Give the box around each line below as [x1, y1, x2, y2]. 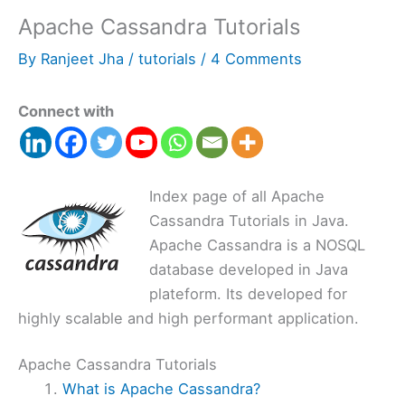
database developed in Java [148, 259, 348, 278]
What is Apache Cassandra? [62, 380, 261, 399]
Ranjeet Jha [41, 50, 128, 68]
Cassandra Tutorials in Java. [148, 211, 349, 230]
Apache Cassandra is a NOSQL [148, 235, 365, 254]
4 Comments [211, 50, 302, 68]
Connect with [18, 101, 114, 120]
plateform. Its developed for [148, 284, 347, 303]
